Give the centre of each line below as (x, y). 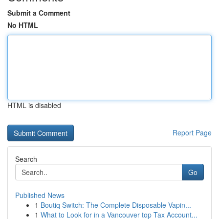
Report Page (192, 132)
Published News (40, 195)
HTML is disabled (34, 105)
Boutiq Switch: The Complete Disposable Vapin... (116, 205)
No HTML (23, 25)
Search (26, 159)
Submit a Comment (39, 13)
